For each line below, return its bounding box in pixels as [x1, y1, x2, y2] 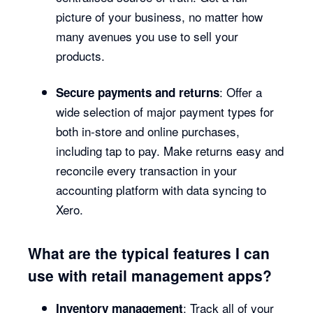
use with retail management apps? [28, 264, 272, 286]
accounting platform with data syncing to [56, 180, 267, 198]
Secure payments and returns [56, 83, 220, 101]
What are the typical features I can [28, 242, 270, 263]
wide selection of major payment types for [56, 102, 275, 120]
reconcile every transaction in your [56, 161, 238, 179]
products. [56, 46, 109, 64]
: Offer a [219, 82, 263, 101]
